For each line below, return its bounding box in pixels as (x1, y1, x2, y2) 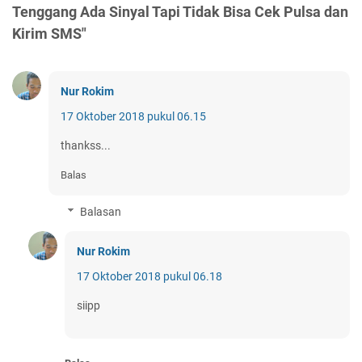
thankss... (61, 139, 111, 153)
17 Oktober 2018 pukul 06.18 (77, 270, 222, 284)
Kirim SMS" (12, 25, 86, 43)
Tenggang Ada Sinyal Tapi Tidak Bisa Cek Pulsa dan (12, 3, 348, 21)
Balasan (80, 205, 122, 219)
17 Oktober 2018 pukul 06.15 (61, 110, 206, 124)
